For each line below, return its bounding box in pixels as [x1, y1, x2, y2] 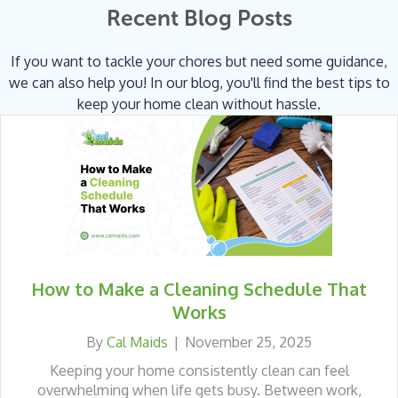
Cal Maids [107, 332, 168, 351]
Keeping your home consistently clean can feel [49, 361, 349, 379]
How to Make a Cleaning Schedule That [31, 276, 367, 300]
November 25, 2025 [185, 332, 312, 351]
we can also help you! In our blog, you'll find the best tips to [8, 73, 390, 92]
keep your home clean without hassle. [77, 94, 321, 113]
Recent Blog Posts [106, 4, 292, 32]
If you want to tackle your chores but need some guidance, [11, 52, 387, 70]
